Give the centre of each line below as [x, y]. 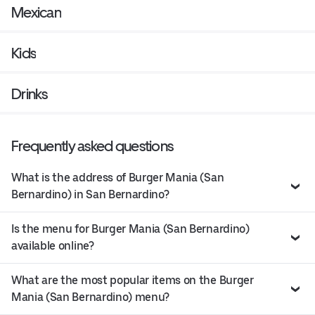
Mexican [36, 12]
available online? [53, 245]
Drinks [30, 94]
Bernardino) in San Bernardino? [90, 194]
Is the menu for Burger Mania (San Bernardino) [130, 229]
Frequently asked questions [92, 146]
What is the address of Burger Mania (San [118, 177]
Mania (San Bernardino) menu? [91, 297]
